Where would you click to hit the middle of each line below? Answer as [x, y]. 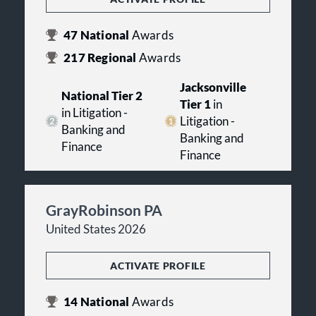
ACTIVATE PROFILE [158, 265]
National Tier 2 [102, 96]
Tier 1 [196, 104]
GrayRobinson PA [104, 209]
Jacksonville [213, 87]
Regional [112, 57]
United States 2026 [96, 229]
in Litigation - [94, 113]
